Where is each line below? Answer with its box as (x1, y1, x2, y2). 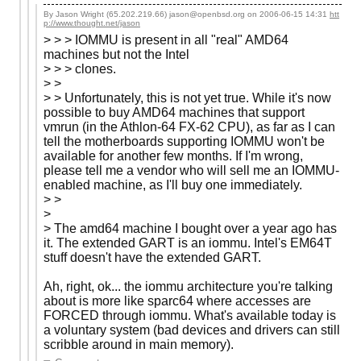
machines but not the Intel (44, 47, 189, 61)
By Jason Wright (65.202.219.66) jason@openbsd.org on (44, 9, 259, 19)
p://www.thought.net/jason (44, 18, 140, 27)
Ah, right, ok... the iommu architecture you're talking (44, 279, 333, 293)
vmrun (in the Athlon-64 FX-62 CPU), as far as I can (44, 119, 335, 134)
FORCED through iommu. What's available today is (44, 308, 336, 322)
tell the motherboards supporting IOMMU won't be (44, 134, 325, 148)
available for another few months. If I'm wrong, (44, 148, 303, 163)
